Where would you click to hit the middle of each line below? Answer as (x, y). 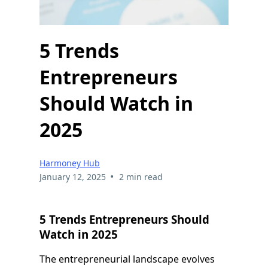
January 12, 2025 (73, 176)
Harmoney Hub (70, 163)
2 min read (141, 176)
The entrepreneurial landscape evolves (127, 259)
